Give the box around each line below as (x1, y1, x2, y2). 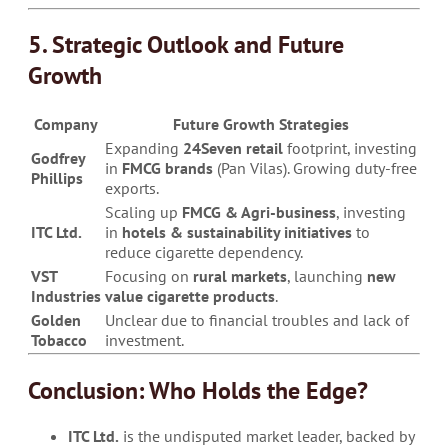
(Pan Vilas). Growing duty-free (213, 158, 417, 179)
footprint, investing (283, 138, 417, 159)
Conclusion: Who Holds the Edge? (28, 375, 368, 407)
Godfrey (31, 148, 85, 169)
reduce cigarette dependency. (105, 242, 303, 263)
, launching (287, 266, 367, 287)
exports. (105, 178, 159, 199)
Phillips (31, 168, 83, 189)
